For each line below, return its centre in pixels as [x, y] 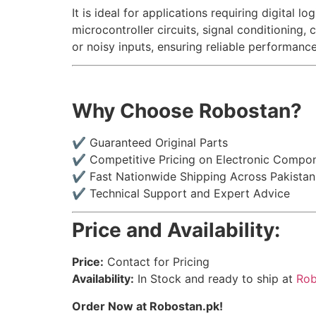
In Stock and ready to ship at [215, 279]
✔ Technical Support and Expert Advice [181, 193]
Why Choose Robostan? [187, 110]
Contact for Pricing [157, 262]
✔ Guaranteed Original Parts [150, 142]
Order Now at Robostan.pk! [147, 306]
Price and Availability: [176, 230]
